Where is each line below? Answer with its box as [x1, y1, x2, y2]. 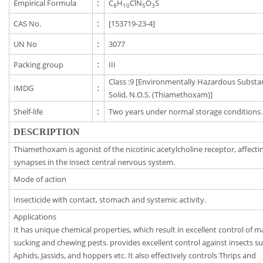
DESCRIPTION [14, 127, 80, 137]
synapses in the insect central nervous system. [14, 157, 176, 168]
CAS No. [14, 18, 42, 29]
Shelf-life [14, 106, 43, 117]
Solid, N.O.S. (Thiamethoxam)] [109, 89, 213, 100]
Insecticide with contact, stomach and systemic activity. [14, 194, 207, 205]
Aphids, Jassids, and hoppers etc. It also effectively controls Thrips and [14, 250, 257, 261]
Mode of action [14, 174, 67, 185]
